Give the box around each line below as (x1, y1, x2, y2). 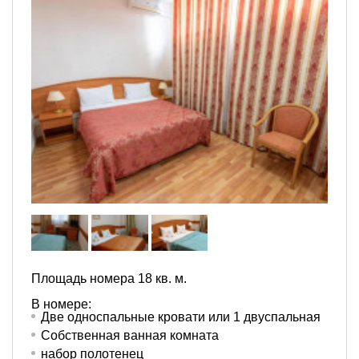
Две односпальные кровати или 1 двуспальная (41, 310, 321, 324)
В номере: (31, 297, 91, 311)
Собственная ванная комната (41, 329, 219, 342)
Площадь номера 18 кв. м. (31, 272, 187, 285)
